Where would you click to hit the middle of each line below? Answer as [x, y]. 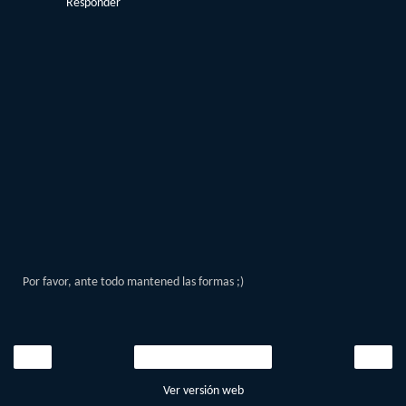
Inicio [203, 358]
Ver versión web [203, 391]
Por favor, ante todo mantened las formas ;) [133, 282]
